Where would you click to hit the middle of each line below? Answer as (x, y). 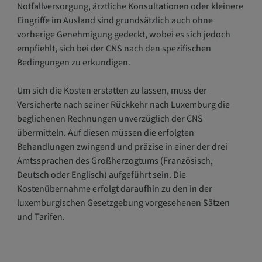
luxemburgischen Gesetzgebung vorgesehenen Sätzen (123, 203)
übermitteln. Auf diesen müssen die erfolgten (105, 133)
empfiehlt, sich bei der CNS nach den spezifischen (114, 49)
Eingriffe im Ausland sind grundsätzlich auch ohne (115, 20)
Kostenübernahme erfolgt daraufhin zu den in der (114, 189)
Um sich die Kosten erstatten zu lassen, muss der (112, 91)
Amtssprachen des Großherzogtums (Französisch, (115, 161)
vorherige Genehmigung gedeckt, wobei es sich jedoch (123, 35)
